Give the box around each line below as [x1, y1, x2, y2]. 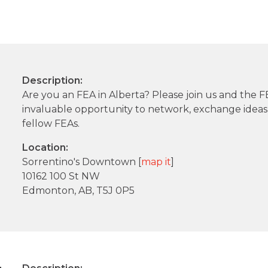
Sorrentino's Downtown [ [22, 156, 142, 168]
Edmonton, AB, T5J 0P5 [22, 185, 135, 197]
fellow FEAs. [22, 118, 80, 130]
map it [141, 156, 172, 168]
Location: [22, 142, 69, 154]
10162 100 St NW [22, 170, 100, 182]
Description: [22, 75, 83, 87]
